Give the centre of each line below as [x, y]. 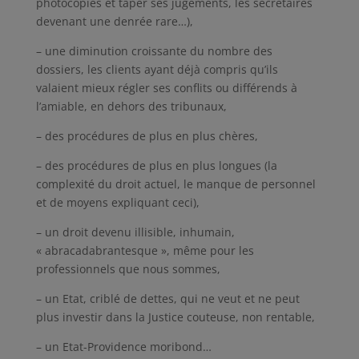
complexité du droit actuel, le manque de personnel [175, 184]
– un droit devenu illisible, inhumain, [135, 232]
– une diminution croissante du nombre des [154, 51]
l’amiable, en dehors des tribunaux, [131, 106]
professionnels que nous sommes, [128, 269]
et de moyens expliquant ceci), [117, 202]
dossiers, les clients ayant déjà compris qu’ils [157, 69]
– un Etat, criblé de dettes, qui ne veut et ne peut [167, 298]
